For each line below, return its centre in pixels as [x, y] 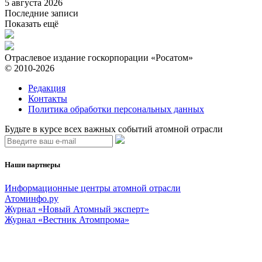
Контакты [48, 99]
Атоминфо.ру [32, 198]
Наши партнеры [32, 165]
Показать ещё [32, 24]
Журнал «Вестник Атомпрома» [67, 219]
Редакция [47, 88]
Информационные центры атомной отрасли [93, 188]
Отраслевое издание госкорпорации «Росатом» [99, 58]
